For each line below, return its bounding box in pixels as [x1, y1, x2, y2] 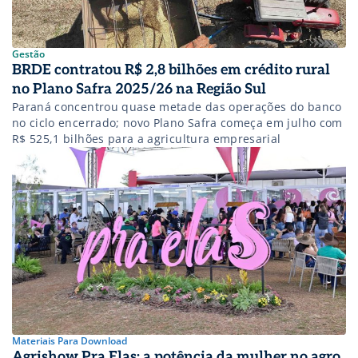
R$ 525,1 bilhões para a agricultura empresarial [12, 131, 281, 147]
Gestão [12, 47, 45, 62]
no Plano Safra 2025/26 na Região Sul [12, 81, 266, 98]
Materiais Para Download [12, 334, 127, 348]
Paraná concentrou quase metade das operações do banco [12, 99, 342, 115]
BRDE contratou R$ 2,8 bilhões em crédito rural [12, 62, 330, 79]
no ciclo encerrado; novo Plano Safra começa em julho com [12, 115, 343, 131]
